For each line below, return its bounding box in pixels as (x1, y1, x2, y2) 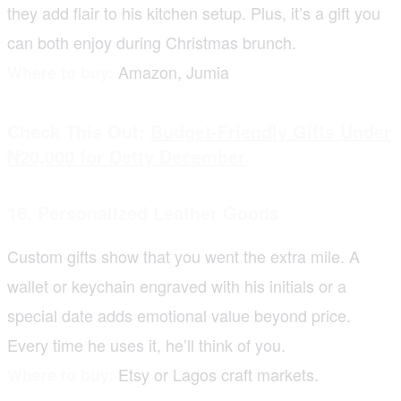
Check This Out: (7, 117, 150, 144)
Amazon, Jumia (114, 59, 229, 83)
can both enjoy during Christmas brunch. (7, 30, 296, 54)
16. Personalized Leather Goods (7, 199, 279, 226)
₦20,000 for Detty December (7, 142, 245, 169)
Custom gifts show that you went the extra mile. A (7, 243, 360, 268)
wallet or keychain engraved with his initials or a (7, 273, 346, 297)
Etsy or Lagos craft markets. (114, 362, 319, 386)
